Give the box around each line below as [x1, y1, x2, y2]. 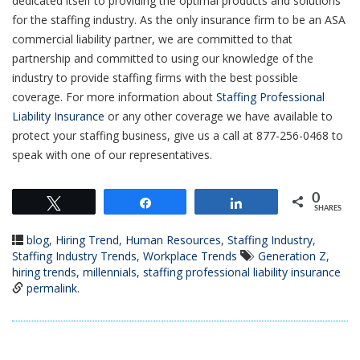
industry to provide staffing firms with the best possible [12, 69, 298, 85]
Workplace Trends [143, 247, 237, 264]
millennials [83, 264, 137, 280]
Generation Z [258, 247, 326, 264]
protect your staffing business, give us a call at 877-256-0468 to [12, 127, 343, 143]
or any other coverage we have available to [104, 108, 333, 124]
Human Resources [125, 231, 221, 247]
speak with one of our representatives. [12, 146, 212, 162]
